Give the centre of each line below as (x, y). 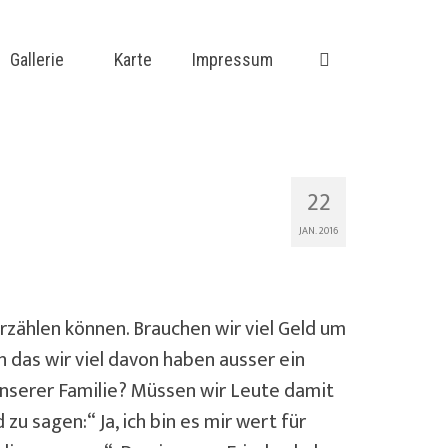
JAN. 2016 (318, 230)
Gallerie (37, 59)
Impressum (232, 59)
